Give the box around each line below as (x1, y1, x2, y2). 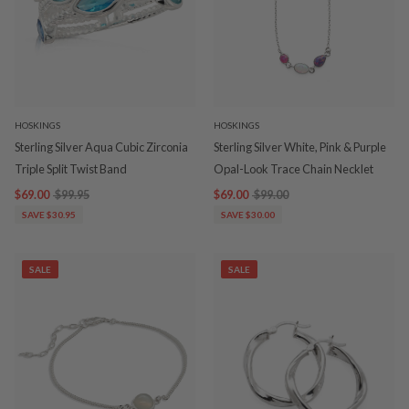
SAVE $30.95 (22, 209, 76, 221)
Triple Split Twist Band (15, 162, 127, 177)
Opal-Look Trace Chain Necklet (214, 162, 373, 177)
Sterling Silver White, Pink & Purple (214, 140, 386, 155)
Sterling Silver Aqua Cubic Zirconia (15, 140, 188, 155)
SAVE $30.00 (221, 209, 275, 221)
